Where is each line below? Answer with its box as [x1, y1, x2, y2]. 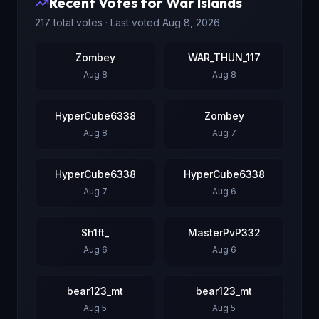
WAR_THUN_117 [187, 51, 261, 63]
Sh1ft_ [81, 226, 109, 239]
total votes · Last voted [51, 16, 162, 28]
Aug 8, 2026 [162, 16, 220, 28]
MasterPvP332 [187, 226, 261, 239]
